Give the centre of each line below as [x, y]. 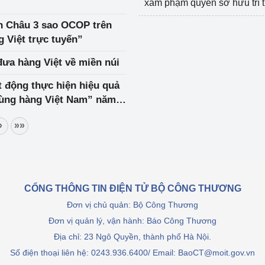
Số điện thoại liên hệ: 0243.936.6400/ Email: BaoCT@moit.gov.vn [132, 253]
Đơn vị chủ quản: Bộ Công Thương [132, 205]
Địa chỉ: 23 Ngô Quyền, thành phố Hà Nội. [132, 237]
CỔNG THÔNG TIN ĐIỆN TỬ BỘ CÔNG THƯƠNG [132, 188]
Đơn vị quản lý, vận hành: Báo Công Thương [132, 221]
